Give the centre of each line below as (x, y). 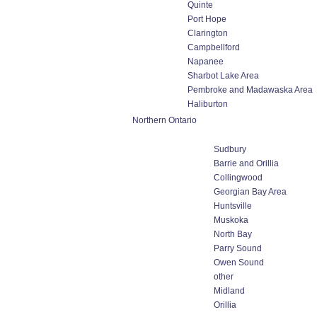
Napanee (206, 62)
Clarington (208, 33)
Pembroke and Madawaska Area (250, 90)
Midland (229, 291)
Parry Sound (238, 248)
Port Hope (207, 19)
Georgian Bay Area (250, 192)
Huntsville (233, 206)
